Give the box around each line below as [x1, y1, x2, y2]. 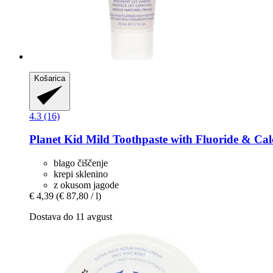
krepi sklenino [54, 169, 108, 180]
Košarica [34, 73, 65, 83]
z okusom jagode [54, 180, 119, 191]
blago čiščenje [54, 158, 108, 169]
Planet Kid [29, 133, 83, 146]
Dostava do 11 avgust [29, 211, 112, 222]
